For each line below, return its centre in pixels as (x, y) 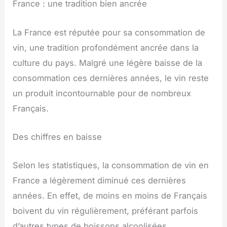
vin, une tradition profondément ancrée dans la (106, 47)
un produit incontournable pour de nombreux (102, 93)
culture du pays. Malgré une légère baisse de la (108, 63)
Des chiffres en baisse (58, 137)
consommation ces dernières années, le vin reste (111, 78)
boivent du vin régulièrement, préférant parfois (106, 211)
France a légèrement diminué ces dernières (100, 181)
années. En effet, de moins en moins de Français (110, 196)
